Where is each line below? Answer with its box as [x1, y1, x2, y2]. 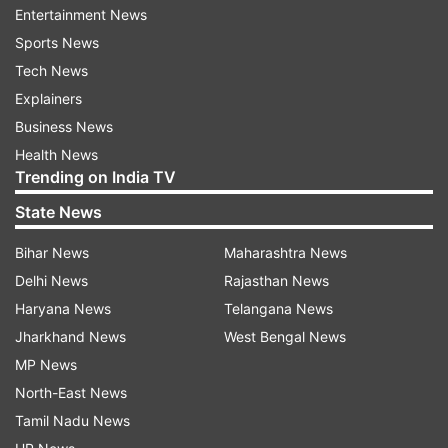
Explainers [15, 90, 82, 107]
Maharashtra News [224, 244, 347, 261]
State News [15, 202, 102, 222]
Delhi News [15, 272, 88, 289]
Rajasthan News [224, 272, 329, 289]
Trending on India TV [15, 167, 176, 187]
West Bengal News [224, 328, 346, 345]
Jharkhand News [15, 328, 126, 345]
